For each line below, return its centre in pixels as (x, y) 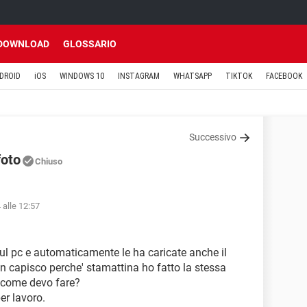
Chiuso (49, 161)
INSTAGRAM (139, 76)
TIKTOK (239, 76)
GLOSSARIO (90, 44)
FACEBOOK (284, 76)
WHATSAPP (193, 76)
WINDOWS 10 (82, 76)
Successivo (213, 137)
